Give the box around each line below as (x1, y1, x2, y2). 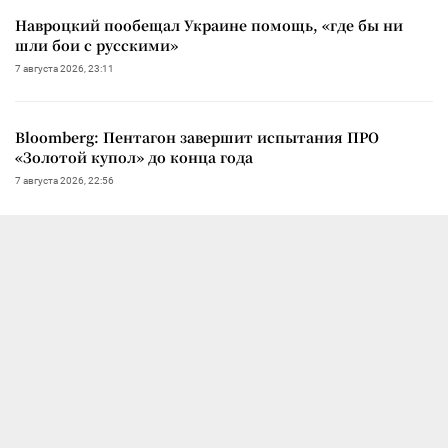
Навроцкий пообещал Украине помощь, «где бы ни (15, 15, 403, 36)
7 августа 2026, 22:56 (15, 175, 114, 187)
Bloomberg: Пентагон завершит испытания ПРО (15, 127, 379, 148)
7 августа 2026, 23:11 (15, 63, 114, 75)
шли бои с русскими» (15, 35, 178, 56)
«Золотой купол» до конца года (15, 147, 253, 168)
